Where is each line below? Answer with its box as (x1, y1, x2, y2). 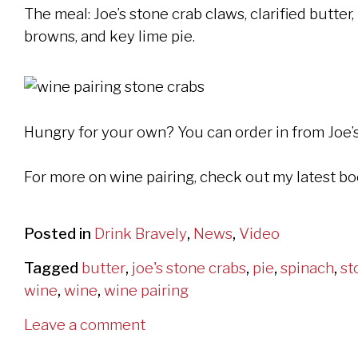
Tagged (24, 258, 82, 277)
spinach (280, 258, 334, 277)
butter (82, 258, 125, 277)
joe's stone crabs (132, 258, 246, 277)
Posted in (24, 224, 94, 243)
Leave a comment (24, 315, 145, 334)
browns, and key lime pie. (24, 26, 195, 46)
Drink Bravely (94, 224, 187, 243)
